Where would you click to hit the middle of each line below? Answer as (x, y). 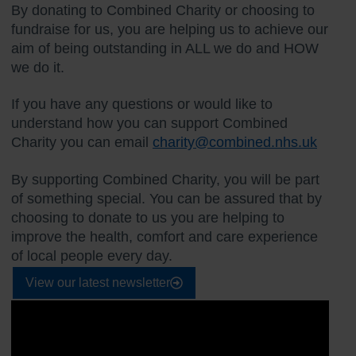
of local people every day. (92, 255)
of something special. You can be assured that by (166, 198)
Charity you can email (82, 143)
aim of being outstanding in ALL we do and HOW (165, 48)
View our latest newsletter (98, 282)
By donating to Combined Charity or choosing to (163, 10)
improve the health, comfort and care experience (164, 236)
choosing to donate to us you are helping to (148, 217)
